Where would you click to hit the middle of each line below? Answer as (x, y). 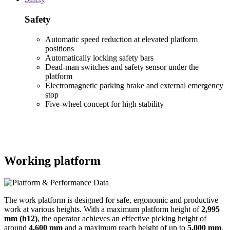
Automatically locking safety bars (99, 57)
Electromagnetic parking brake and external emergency (134, 85)
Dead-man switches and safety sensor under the (122, 67)
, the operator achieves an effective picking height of (122, 218)
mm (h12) (21, 218)
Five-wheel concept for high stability (104, 104)
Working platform (52, 160)
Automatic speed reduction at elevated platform (121, 39)
